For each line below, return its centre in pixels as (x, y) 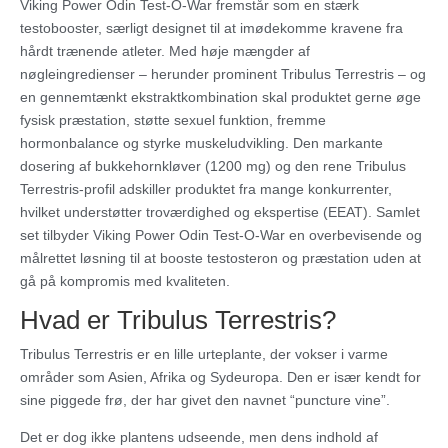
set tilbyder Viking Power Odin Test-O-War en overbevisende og (221, 235)
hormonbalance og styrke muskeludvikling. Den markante (201, 143)
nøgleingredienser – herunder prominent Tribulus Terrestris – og (223, 74)
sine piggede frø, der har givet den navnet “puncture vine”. (205, 400)
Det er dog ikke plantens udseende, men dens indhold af (199, 437)
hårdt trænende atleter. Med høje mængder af (165, 51)
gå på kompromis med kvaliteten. (125, 281)
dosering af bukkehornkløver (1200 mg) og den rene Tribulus (213, 166)
